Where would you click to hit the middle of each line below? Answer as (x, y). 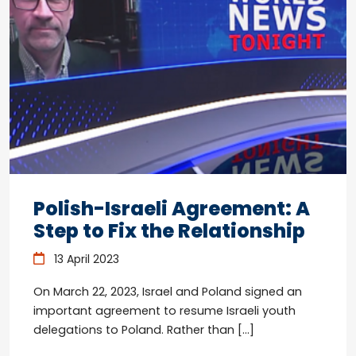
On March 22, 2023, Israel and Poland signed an (168, 291)
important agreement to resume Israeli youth (164, 310)
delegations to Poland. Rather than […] (144, 329)
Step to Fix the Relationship (169, 230)
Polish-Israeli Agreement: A (172, 208)
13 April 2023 (85, 259)
